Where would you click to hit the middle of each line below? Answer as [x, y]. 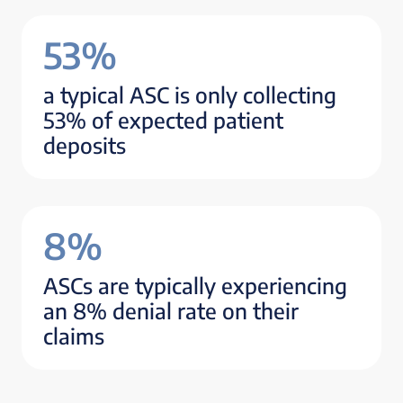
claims [74, 336]
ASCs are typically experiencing [195, 286]
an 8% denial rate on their [171, 311]
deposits [85, 145]
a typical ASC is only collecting [190, 95]
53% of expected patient [163, 120]
